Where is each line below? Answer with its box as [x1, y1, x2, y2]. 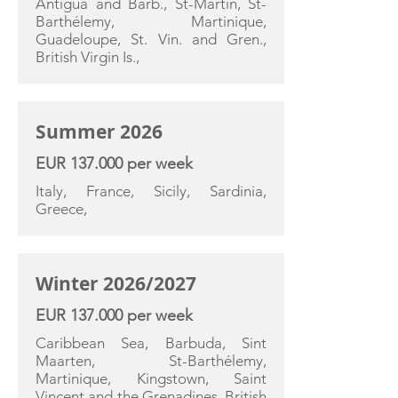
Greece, [36, 200, 87, 218]
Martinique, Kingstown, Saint [36, 370, 267, 387]
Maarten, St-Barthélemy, [36, 352, 267, 370]
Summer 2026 [36, 119, 163, 145]
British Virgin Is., [36, 48, 139, 66]
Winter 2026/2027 [36, 271, 196, 297]
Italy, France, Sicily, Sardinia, [36, 182, 267, 200]
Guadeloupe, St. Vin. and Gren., [36, 30, 267, 48]
